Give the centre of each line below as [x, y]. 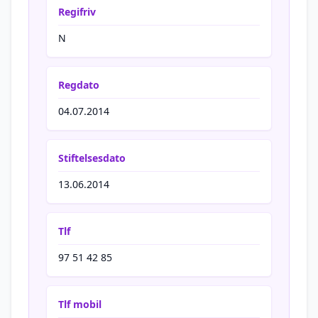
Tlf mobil [80, 304]
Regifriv [77, 12]
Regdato [79, 85]
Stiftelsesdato [92, 158]
